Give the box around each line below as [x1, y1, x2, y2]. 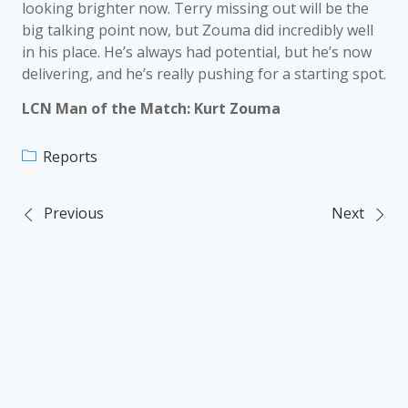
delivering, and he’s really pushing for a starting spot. [22, 64, 386, 84]
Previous [44, 203, 104, 223]
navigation [21, 250, 167, 284]
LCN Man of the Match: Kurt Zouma [22, 98, 280, 118]
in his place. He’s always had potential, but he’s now [22, 42, 372, 62]
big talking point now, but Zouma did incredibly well [22, 20, 373, 40]
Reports [43, 147, 97, 167]
